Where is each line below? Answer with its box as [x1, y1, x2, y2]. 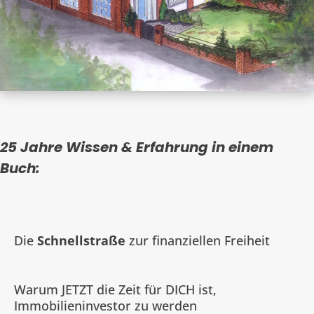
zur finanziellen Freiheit [125, 231, 270, 249]
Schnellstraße [37, 231, 125, 249]
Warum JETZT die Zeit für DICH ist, [14, 280, 217, 298]
